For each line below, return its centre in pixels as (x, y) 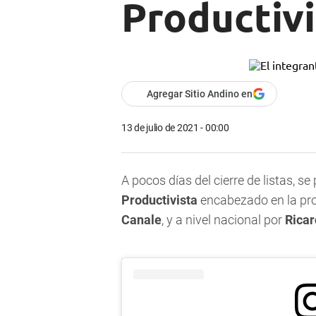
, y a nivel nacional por (222, 220)
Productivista (159, 200)
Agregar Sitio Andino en (200, 94)
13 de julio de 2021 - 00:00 (175, 128)
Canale (141, 220)
